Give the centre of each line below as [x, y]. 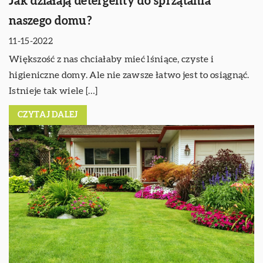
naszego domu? [50, 21]
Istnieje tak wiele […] [53, 91]
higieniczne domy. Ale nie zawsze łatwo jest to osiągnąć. [129, 75]
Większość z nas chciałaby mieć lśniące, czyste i [112, 60]
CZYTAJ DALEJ [48, 115]
